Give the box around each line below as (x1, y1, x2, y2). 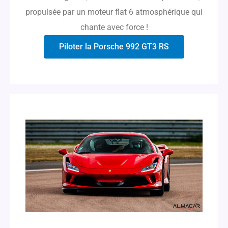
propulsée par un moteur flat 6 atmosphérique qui (25, 7, 203, 17)
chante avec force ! (80, 22, 148, 32)
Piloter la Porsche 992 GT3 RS (59, 41, 169, 51)
